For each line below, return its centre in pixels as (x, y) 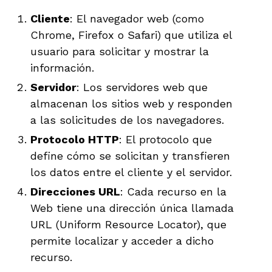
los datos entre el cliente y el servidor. (131, 172)
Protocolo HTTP (75, 139)
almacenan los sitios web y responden (131, 103)
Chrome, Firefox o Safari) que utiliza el (131, 35)
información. (62, 67)
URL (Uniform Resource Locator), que (128, 224)
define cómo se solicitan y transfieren (130, 155)
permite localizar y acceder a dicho (122, 240)
